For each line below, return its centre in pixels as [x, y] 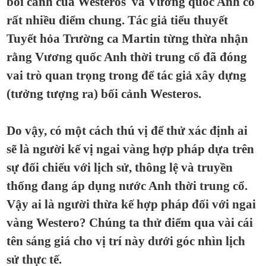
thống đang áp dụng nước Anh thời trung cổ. [127, 186]
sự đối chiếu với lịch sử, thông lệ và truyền [120, 167]
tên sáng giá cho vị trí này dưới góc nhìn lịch [126, 241]
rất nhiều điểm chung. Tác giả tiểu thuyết [117, 20]
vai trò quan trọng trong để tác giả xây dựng [126, 75]
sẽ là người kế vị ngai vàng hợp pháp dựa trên [130, 149]
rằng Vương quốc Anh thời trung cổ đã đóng [127, 57]
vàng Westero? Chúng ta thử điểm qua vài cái [130, 223]
